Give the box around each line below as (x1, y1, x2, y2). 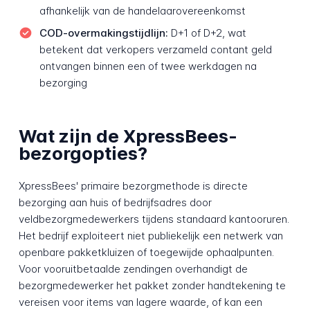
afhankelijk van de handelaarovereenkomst (39, 4, 246, 18)
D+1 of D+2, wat (167, 26, 246, 40)
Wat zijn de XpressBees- (18, 125, 237, 147)
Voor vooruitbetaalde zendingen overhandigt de (18, 262, 248, 276)
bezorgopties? (18, 143, 147, 165)
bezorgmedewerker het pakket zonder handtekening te (18, 279, 286, 293)
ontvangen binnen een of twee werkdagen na (39, 60, 257, 73)
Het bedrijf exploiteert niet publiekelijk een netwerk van (18, 229, 283, 243)
